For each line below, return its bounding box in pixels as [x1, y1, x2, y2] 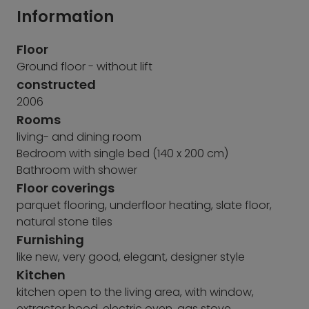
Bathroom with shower [17, 162, 137, 178]
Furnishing [17, 231, 84, 248]
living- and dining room [17, 129, 141, 145]
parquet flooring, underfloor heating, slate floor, [17, 197, 272, 213]
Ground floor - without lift [17, 59, 152, 74]
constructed [17, 76, 96, 93]
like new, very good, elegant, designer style [17, 249, 245, 265]
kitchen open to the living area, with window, [17, 284, 254, 300]
